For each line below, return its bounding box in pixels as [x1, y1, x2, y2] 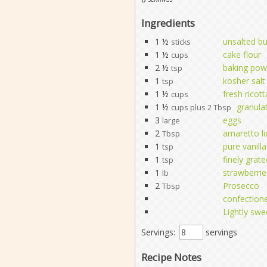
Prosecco [222, 179, 259, 191]
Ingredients [141, 15, 195, 30]
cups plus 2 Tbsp [170, 102, 231, 113]
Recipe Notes [141, 250, 201, 264]
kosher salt [222, 74, 265, 86]
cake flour [222, 48, 261, 60]
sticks [170, 36, 191, 47]
